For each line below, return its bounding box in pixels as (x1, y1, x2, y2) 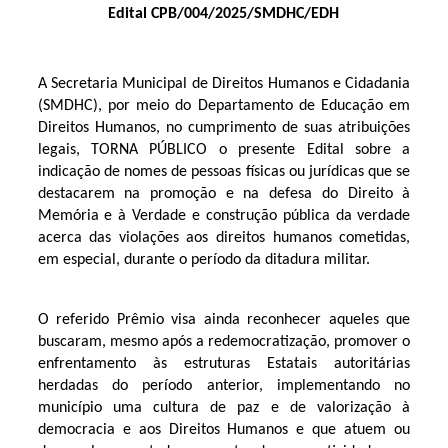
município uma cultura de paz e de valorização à (37, 399, 411, 416)
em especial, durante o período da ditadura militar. (37, 251, 370, 268)
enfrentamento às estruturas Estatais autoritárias (37, 355, 411, 372)
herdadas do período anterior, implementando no (37, 377, 411, 394)
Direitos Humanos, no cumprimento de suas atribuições (37, 119, 411, 136)
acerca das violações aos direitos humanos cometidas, (37, 229, 411, 246)
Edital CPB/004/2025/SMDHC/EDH (108, 5, 340, 22)
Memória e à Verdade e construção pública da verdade (37, 207, 411, 224)
